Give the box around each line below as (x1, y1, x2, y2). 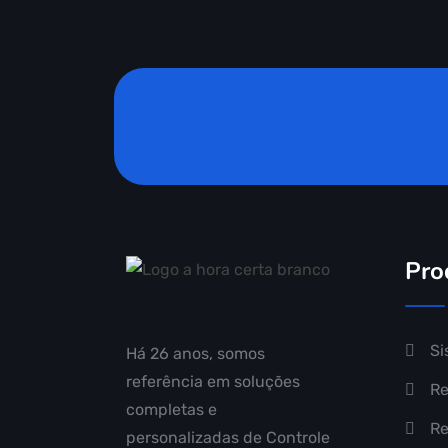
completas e (126, 399, 217, 419)
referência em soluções (126, 371, 300, 391)
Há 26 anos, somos (126, 343, 265, 363)
